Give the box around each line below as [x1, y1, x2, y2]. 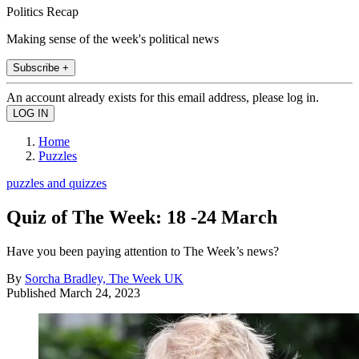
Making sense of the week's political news [6, 31, 219, 46]
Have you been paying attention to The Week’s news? [6, 244, 279, 258]
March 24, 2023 [59, 285, 140, 300]
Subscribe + [13, 61, 69, 74]
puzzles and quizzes [6, 175, 107, 190]
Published [6, 285, 59, 300]
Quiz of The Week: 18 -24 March [6, 206, 277, 228]
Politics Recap [6, 4, 79, 18]
